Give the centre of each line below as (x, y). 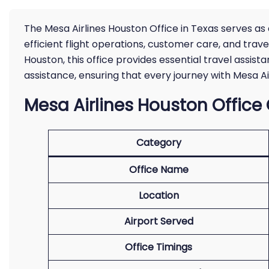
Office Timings (159, 247)
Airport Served (159, 221)
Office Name (159, 170)
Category (159, 143)
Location (159, 195)
